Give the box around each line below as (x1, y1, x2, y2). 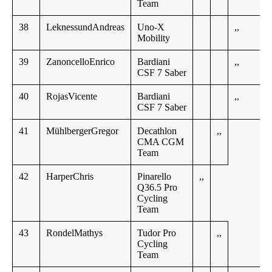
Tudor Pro (137, 228, 176, 239)
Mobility (137, 33, 170, 44)
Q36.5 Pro (137, 182, 177, 193)
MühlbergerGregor (46, 126, 118, 137)
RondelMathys (46, 228, 103, 239)
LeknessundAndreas (46, 22, 124, 33)
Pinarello (137, 171, 171, 182)
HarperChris (46, 171, 93, 182)
